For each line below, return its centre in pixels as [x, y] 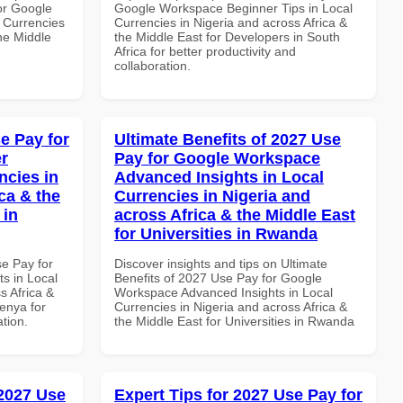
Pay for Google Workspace [217, 158]
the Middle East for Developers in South [227, 36]
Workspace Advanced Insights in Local [224, 292]
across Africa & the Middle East [235, 215]
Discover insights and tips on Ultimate [221, 263]
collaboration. [152, 65]
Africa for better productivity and [205, 51]
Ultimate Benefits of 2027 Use [228, 139]
